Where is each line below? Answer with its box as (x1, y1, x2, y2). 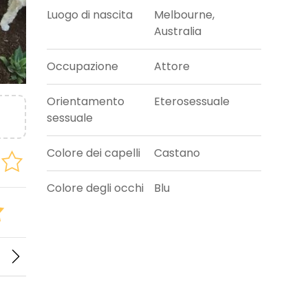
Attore (154, 58, 190, 75)
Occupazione (47, 58, 119, 75)
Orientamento (47, 93, 125, 110)
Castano (154, 145, 200, 162)
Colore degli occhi (47, 180, 144, 197)
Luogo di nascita (47, 7, 133, 23)
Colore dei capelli (47, 145, 141, 162)
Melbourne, (154, 7, 214, 23)
